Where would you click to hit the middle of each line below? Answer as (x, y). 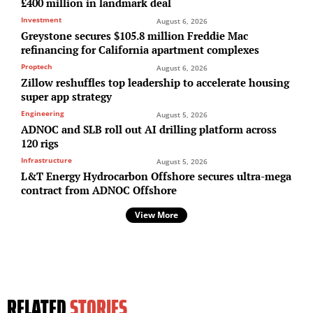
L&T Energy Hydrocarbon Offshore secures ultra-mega (156, 176)
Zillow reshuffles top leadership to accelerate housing (155, 82)
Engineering (43, 113)
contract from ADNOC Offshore (99, 190)
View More (156, 214)
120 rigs (40, 143)
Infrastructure (46, 160)
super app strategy (66, 96)
